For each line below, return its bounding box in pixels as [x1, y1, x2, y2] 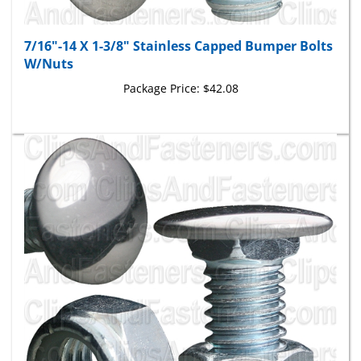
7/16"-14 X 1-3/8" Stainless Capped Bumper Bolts [24, 19, 333, 38]
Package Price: [122, 63, 200, 79]
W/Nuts [24, 37, 73, 56]
